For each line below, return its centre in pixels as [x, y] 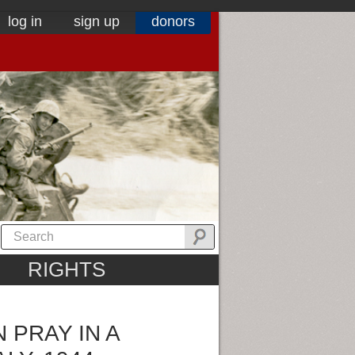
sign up [97, 21]
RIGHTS [66, 270]
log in [25, 21]
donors [173, 21]
